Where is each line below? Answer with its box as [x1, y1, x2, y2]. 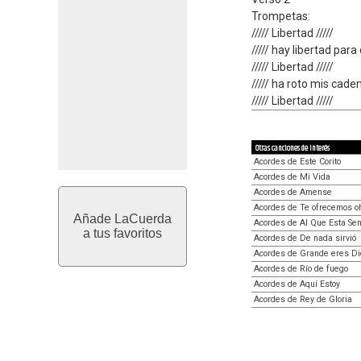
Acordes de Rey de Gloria [254, 294, 352, 305]
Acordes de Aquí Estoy [254, 279, 340, 289]
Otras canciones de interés [255, 142, 330, 155]
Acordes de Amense [254, 187, 332, 197]
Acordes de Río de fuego [254, 263, 348, 274]
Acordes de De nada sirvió [254, 233, 356, 243]
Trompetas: [251, 10, 310, 23]
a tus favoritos [83, 226, 162, 240]
